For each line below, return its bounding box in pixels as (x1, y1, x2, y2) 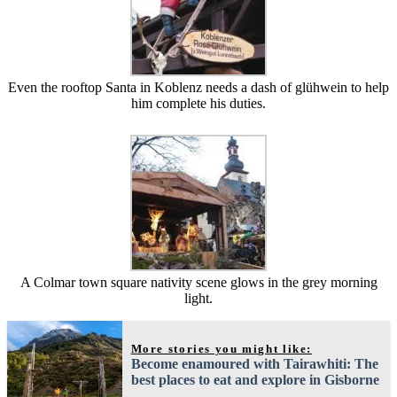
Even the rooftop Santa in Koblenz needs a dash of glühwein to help (8, 79, 389, 95)
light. (184, 290, 213, 306)
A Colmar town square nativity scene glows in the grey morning (19, 274, 378, 290)
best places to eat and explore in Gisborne (130, 371, 379, 387)
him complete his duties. (131, 95, 266, 111)
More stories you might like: (130, 341, 313, 355)
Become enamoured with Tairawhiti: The (130, 355, 378, 371)
